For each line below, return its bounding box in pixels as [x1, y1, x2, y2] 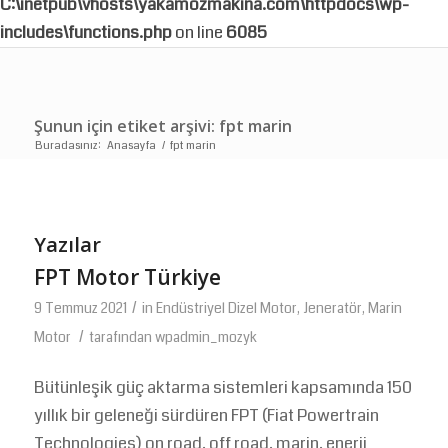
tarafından [88, 328, 155, 347]
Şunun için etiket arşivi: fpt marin [33, 115, 292, 137]
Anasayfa [106, 138, 156, 153]
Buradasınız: [34, 138, 101, 153]
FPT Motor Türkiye [33, 263, 221, 291]
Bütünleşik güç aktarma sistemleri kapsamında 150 [33, 375, 412, 401]
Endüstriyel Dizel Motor [155, 299, 297, 318]
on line [172, 20, 226, 45]
